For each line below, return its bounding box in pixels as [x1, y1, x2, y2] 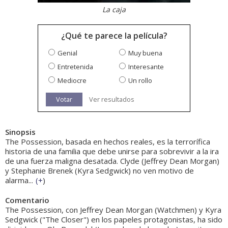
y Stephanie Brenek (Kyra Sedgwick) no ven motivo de [5, 165, 194, 176]
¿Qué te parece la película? [61, 30, 167, 42]
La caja [102, 5, 126, 15]
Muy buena [128, 48, 162, 58]
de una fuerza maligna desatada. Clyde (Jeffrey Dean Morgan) [5, 156, 219, 166]
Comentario [5, 195, 49, 206]
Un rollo [128, 76, 152, 85]
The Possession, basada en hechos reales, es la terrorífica [5, 136, 210, 147]
